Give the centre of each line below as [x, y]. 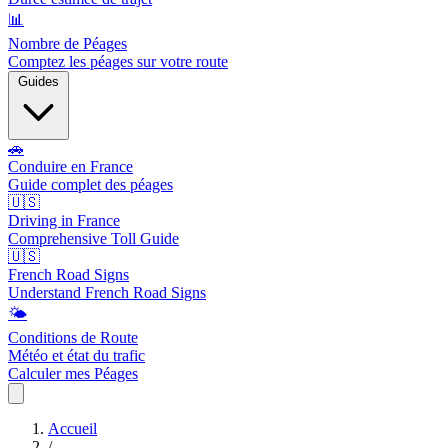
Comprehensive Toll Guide [93, 238]
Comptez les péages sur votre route [118, 61]
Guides [38, 81]
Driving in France [64, 220]
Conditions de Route [73, 337]
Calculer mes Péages [73, 373]
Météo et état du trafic [76, 355]
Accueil [72, 428]
